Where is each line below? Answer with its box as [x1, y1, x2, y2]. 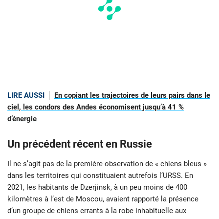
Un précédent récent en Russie [7, 138, 152, 151]
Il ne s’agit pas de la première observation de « [7, 159, 158, 169]
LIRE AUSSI [7, 91, 44, 100]
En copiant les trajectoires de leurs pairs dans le [54, 91, 210, 100]
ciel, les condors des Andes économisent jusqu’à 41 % [7, 103, 184, 112]
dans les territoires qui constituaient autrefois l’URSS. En [7, 171, 193, 180]
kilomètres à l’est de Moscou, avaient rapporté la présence [7, 195, 198, 204]
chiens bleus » [160, 159, 207, 169]
